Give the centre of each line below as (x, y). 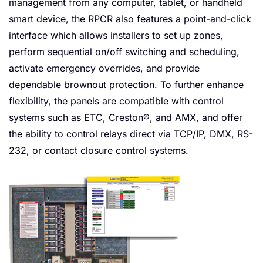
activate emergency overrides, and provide (104, 68)
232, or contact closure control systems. (99, 151)
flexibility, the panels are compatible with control (116, 101)
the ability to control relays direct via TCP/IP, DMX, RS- (131, 134)
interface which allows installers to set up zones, (116, 36)
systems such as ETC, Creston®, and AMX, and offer (126, 118)
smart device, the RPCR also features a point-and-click (130, 19)
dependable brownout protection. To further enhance (126, 85)
